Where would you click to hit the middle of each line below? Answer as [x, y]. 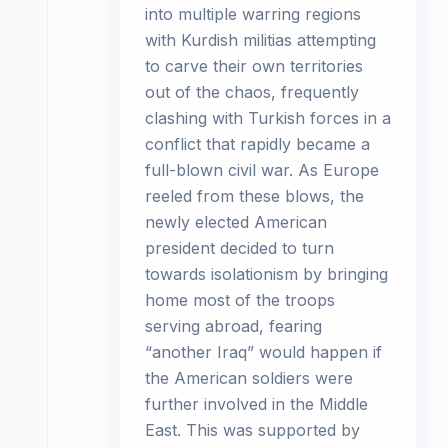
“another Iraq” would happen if [263, 352]
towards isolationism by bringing [266, 274]
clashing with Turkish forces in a [268, 118]
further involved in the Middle [256, 404]
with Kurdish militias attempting [260, 40]
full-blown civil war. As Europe [262, 170]
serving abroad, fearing [233, 326]
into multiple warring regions [253, 14]
